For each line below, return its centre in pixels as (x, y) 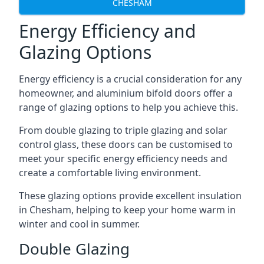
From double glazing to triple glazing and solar (123, 130)
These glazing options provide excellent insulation (130, 196)
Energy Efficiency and (107, 31)
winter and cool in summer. (79, 224)
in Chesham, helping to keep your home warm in (127, 210)
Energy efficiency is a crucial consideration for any (130, 79)
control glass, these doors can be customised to (126, 144)
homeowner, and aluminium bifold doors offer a (126, 93)
